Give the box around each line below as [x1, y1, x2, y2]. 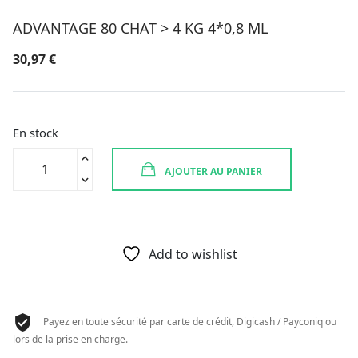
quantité [12, 148, 63, 166]
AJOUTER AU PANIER [165, 165, 262, 179]
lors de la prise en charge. [13, 332, 128, 347]
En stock [13, 125, 58, 141]
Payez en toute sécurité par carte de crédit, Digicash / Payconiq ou [41, 314, 336, 328]
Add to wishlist [148, 245, 237, 264]
